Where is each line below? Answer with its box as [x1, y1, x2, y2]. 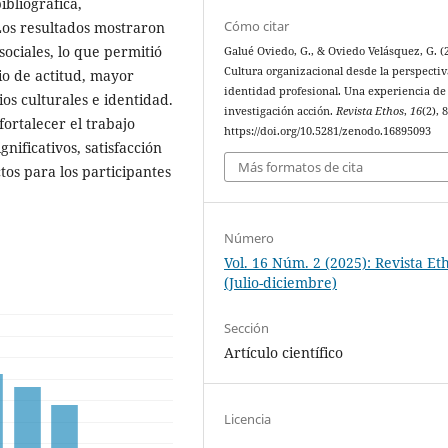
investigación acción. [224, 104, 337, 119]
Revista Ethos [336, 104, 405, 119]
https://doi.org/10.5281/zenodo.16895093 [224, 124, 432, 139]
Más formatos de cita [238, 157, 364, 176]
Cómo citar [224, 17, 290, 36]
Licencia [224, 409, 272, 428]
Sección [224, 318, 270, 337]
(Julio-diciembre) [224, 272, 338, 292]
